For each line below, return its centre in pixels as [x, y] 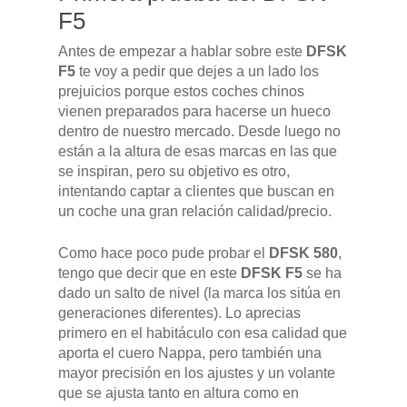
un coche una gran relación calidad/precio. [195, 212]
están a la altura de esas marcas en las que [198, 152]
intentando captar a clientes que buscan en [196, 192]
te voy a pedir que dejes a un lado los [197, 72]
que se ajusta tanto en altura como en [179, 393]
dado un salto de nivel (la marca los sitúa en [199, 293]
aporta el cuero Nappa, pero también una [190, 353]
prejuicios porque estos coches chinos [181, 92]
